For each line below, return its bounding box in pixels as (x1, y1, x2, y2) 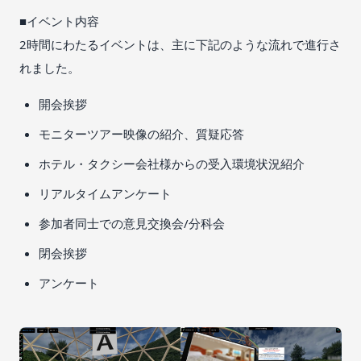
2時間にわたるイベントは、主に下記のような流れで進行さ (19, 35, 341, 52)
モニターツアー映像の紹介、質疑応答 (39, 125, 244, 142)
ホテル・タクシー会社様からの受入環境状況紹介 (39, 155, 305, 172)
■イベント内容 (19, 12, 99, 29)
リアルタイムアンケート (39, 185, 172, 201)
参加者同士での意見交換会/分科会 (39, 214, 225, 231)
